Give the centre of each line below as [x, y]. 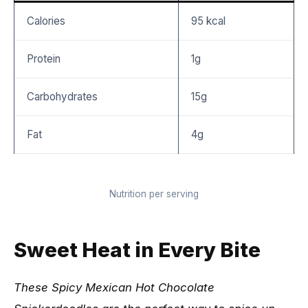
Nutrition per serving [154, 194]
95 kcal [209, 21]
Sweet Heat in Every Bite [137, 250]
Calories [46, 21]
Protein [44, 59]
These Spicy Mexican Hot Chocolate [114, 287]
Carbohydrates [63, 97]
